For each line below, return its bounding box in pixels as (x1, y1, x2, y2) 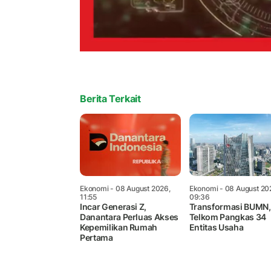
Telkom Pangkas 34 (189, 211, 266, 222)
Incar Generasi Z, (80, 201, 147, 212)
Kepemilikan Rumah (80, 221, 158, 232)
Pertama (80, 232, 113, 243)
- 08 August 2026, (108, 183, 171, 193)
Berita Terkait (80, 92, 141, 105)
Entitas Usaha (189, 221, 244, 232)
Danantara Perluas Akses (80, 211, 178, 222)
